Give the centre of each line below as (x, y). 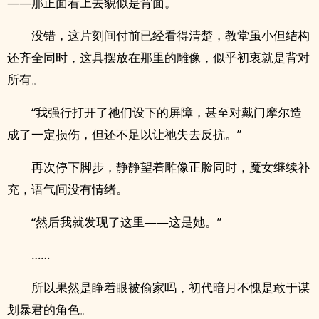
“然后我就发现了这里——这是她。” (126, 222)
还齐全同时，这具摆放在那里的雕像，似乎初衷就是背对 (158, 57)
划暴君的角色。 (49, 309)
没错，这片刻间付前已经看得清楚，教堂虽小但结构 (171, 35)
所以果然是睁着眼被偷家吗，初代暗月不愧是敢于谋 (171, 287)
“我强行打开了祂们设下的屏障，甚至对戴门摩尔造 (167, 112)
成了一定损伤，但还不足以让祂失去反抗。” (124, 134)
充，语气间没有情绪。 (68, 189)
